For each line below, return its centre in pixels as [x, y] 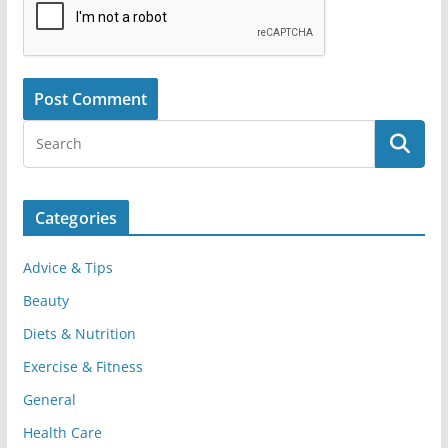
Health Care [62, 432]
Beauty [45, 300]
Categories [76, 217]
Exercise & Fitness [82, 366]
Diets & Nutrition [79, 333]
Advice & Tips [67, 267]
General [49, 399]
